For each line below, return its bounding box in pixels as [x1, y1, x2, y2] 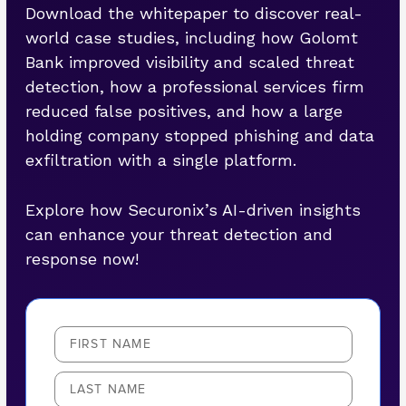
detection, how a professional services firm [25, 76, 365, 96]
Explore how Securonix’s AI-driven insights [25, 200, 362, 220]
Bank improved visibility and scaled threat [25, 52, 355, 72]
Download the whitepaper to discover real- [25, 3, 363, 23]
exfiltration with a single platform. [25, 150, 297, 169]
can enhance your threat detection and [25, 225, 333, 245]
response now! [25, 249, 140, 269]
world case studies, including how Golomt [25, 27, 359, 47]
